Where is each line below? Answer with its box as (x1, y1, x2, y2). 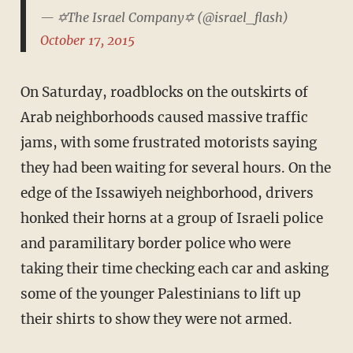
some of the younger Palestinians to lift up (20, 285, 301, 303)
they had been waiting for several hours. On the (20, 159, 331, 177)
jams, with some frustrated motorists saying (20, 134, 317, 152)
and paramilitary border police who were (20, 235, 291, 253)
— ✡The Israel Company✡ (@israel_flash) (39, 9, 288, 25)
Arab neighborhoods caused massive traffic (20, 109, 308, 127)
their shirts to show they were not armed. (20, 310, 292, 329)
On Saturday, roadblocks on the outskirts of (20, 84, 308, 102)
